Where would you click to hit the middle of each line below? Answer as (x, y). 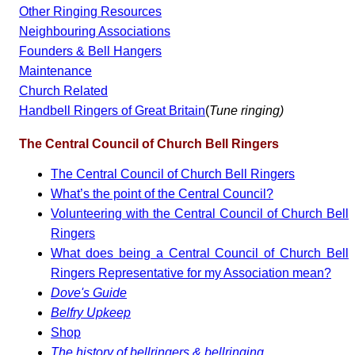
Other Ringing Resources (90, 12)
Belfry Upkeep (91, 313)
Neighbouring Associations (95, 32)
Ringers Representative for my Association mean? (191, 273)
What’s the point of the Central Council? (162, 194)
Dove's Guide (89, 293)
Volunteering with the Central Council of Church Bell (200, 214)
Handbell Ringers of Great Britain (112, 111)
